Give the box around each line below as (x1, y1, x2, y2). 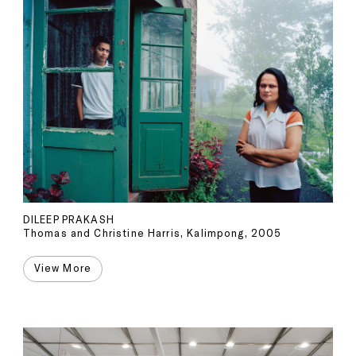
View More (33, 261, 91, 275)
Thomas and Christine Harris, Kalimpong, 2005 (22, 226, 282, 239)
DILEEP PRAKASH (22, 212, 114, 226)
